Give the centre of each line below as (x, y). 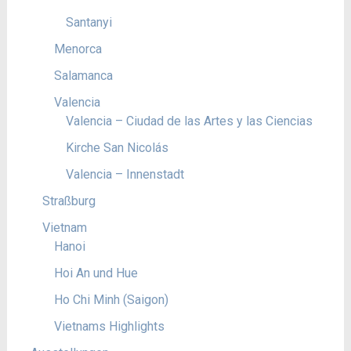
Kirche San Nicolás (117, 147)
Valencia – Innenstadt (125, 174)
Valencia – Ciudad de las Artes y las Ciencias (189, 121)
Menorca (78, 49)
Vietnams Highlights (109, 326)
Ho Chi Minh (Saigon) (111, 299)
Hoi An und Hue (96, 273)
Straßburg (69, 201)
